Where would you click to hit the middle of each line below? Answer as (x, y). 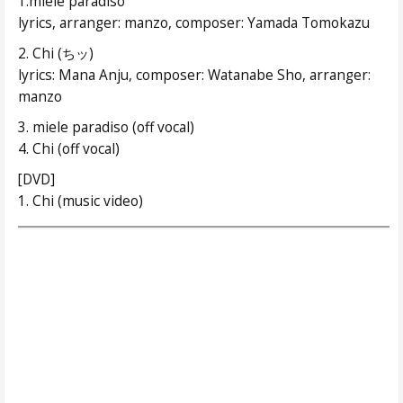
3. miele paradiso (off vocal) (106, 127)
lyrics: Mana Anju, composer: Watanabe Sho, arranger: (194, 75)
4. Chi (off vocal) (69, 148)
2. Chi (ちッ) (56, 53)
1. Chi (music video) (81, 201)
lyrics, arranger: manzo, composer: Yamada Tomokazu (194, 22)
